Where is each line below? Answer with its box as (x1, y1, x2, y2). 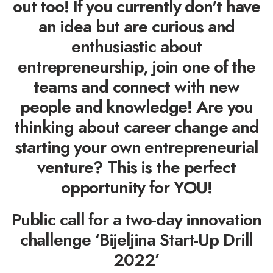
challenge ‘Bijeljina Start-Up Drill (19, 227, 253, 252)
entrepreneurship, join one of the (18, 54, 255, 79)
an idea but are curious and (38, 13, 235, 39)
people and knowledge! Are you (19, 94, 253, 119)
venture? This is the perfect (37, 154, 236, 180)
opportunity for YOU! (60, 174, 213, 200)
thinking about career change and (14, 114, 259, 140)
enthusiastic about (71, 34, 202, 59)
